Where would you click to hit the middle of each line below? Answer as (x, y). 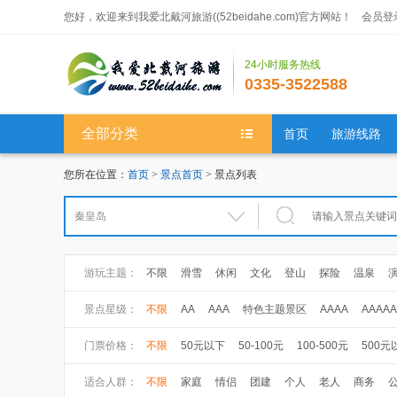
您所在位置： (96, 175)
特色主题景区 (275, 309)
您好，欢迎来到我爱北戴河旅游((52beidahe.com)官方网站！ (209, 17)
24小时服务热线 (283, 65)
